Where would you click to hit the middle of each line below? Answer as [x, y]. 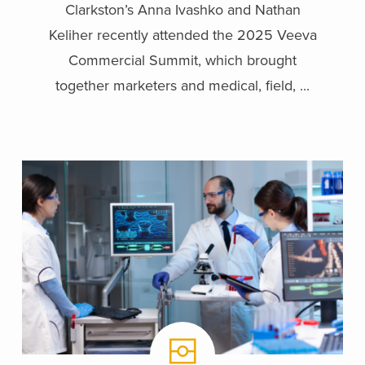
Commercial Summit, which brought [182, 60]
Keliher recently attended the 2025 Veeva [182, 35]
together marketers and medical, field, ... [182, 85]
